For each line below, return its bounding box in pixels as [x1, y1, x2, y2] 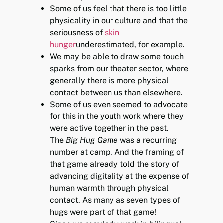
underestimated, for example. [76, 39, 185, 49]
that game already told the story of [50, 159, 180, 169]
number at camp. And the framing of [50, 147, 184, 157]
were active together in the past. [50, 123, 169, 133]
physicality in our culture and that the [50, 15, 188, 25]
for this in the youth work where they [50, 111, 184, 121]
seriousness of [50, 27, 105, 37]
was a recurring [118, 135, 177, 145]
